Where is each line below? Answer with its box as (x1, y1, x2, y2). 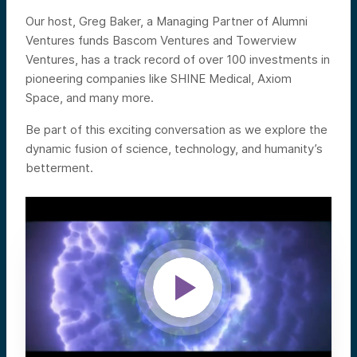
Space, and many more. (25, 89, 160, 105)
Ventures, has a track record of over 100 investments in (25, 51, 330, 67)
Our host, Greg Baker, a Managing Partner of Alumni (25, 13, 308, 29)
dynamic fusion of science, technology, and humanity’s (25, 140, 323, 156)
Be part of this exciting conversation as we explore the (25, 121, 328, 137)
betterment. (25, 159, 93, 175)
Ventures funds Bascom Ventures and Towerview (25, 32, 296, 48)
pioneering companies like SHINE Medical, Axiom (25, 70, 292, 86)
